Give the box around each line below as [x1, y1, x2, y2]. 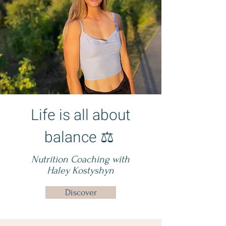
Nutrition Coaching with [31, 154, 130, 165]
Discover [65, 188, 97, 197]
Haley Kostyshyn [47, 165, 114, 176]
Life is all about [31, 104, 131, 127]
